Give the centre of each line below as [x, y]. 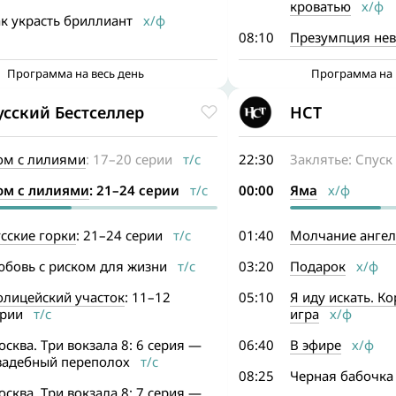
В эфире [315, 345]
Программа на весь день [76, 73]
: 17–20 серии [129, 159]
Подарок [317, 266]
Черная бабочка [341, 376]
